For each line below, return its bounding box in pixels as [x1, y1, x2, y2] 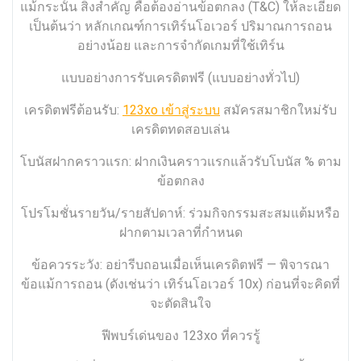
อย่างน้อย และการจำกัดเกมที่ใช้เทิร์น [77, 36, 284, 56]
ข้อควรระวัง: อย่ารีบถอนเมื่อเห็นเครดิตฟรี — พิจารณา [31, 255, 330, 275]
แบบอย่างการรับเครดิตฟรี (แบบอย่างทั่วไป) [61, 68, 300, 88]
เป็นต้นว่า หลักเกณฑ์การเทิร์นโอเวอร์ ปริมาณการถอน [29, 17, 332, 36]
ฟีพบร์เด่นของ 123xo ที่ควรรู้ [101, 326, 260, 346]
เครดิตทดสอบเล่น [131, 120, 230, 139]
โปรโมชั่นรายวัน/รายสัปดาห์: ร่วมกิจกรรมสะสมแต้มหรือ [21, 204, 340, 223]
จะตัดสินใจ [150, 294, 211, 313]
